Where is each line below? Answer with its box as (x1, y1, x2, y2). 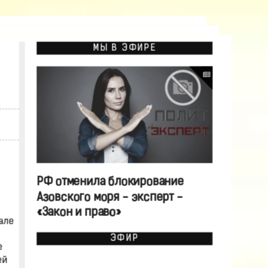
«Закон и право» (36, 207, 121, 219)
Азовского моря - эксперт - (36, 191, 182, 204)
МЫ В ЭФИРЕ (92, 43, 156, 53)
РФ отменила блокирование (36, 176, 184, 188)
